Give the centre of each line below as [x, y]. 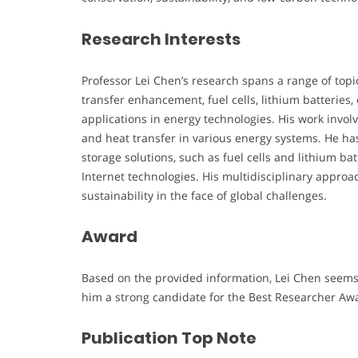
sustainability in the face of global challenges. [204, 195]
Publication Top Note [169, 338]
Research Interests [161, 40]
